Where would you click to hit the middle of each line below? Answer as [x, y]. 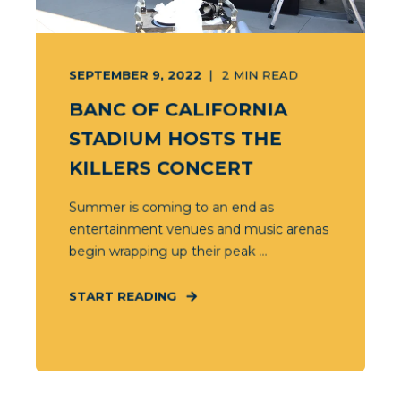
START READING [123, 296]
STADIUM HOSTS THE [175, 139]
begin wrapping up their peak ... [168, 251]
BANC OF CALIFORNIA [178, 110]
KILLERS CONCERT [161, 168]
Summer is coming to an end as [171, 207]
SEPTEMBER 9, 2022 [135, 75]
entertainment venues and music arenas [198, 229]
